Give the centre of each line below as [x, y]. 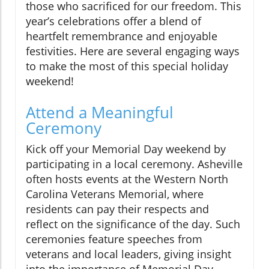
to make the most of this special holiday [127, 66]
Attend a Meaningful [100, 113]
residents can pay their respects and [117, 209]
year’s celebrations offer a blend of [113, 21]
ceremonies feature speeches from [114, 239]
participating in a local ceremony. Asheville [134, 164]
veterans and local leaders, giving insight [128, 254]
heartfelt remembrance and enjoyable [122, 36]
